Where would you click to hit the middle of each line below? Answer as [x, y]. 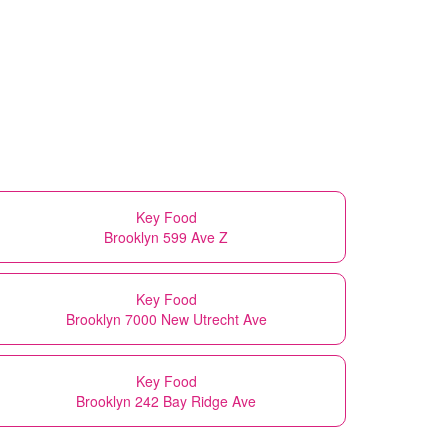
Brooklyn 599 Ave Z [166, 236]
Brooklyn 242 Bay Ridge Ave [166, 400]
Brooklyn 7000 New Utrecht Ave [166, 318]
